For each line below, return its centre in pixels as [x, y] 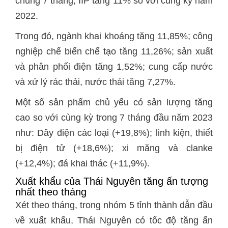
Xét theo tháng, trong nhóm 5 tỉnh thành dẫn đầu [114, 205]
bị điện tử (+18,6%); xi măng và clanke [114, 148]
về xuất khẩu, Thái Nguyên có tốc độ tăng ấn [114, 220]
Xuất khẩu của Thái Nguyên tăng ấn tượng [112, 181]
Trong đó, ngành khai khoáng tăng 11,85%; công [114, 36]
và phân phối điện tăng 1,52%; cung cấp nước [114, 67]
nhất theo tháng [51, 192]
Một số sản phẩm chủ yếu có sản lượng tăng [114, 102]
